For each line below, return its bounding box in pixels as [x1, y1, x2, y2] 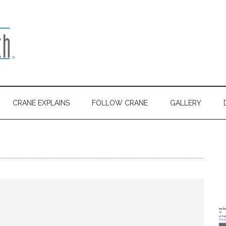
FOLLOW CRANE [92, 99, 148, 107]
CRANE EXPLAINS [13, 99, 70, 107]
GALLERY [170, 99, 201, 107]
